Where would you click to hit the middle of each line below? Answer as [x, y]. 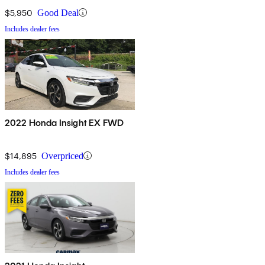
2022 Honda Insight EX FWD [64, 122]
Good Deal [58, 12]
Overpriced [62, 156]
